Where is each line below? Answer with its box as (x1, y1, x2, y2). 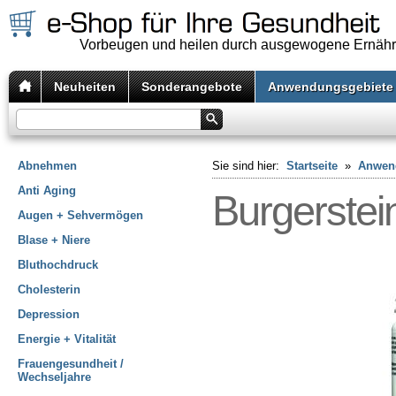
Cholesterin (18, 283, 80, 296)
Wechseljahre (18, 370, 91, 384)
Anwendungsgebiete (268, 80, 393, 94)
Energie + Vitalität (18, 332, 116, 346)
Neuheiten (54, 80, 116, 94)
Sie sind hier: (212, 159, 283, 172)
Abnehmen (18, 159, 77, 172)
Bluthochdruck (18, 258, 98, 271)
